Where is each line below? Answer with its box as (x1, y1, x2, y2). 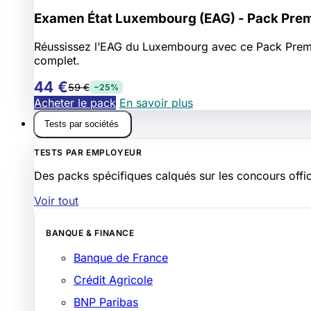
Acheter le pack (34, 95, 116, 110)
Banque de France (74, 250, 168, 264)
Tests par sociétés (44, 119, 121, 130)
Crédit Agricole (74, 272, 153, 287)
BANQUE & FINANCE (46, 227, 135, 238)
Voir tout (34, 193, 78, 208)
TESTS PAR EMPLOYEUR (34, 146, 142, 158)
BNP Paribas (74, 294, 138, 309)
